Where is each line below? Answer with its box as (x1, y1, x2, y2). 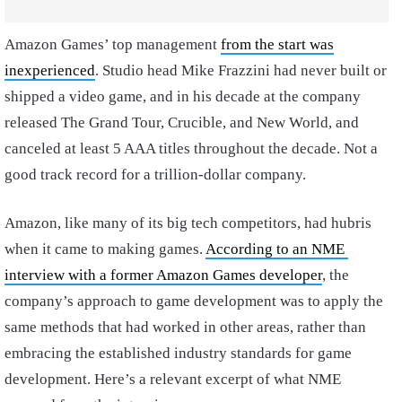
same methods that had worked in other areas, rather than (4, 319, 366, 336)
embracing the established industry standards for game (4, 345, 352, 363)
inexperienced (4, 62, 95, 80)
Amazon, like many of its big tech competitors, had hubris (4, 214, 371, 232)
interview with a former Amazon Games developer (4, 267, 322, 284)
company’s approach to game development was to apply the (4, 293, 383, 310)
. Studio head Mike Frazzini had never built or (95, 62, 387, 80)
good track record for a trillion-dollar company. (4, 166, 310, 184)
